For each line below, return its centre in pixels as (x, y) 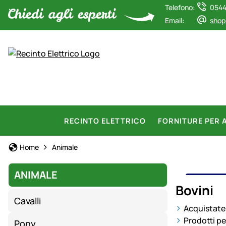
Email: (175, 20)
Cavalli (28, 201)
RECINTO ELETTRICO (105, 121)
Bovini (194, 190)
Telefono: (180, 7)
